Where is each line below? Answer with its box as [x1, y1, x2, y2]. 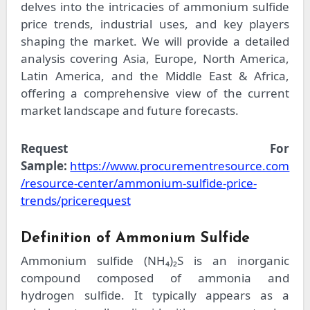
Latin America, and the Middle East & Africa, [20, 68, 290, 84]
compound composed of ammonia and [20, 269, 290, 286]
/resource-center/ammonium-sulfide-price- [20, 175, 257, 192]
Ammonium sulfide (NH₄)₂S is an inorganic [20, 252, 290, 268]
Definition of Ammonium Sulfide [20, 231, 250, 246]
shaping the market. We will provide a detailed [20, 33, 290, 50]
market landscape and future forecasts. [20, 102, 239, 119]
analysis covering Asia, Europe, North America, [20, 51, 290, 67]
